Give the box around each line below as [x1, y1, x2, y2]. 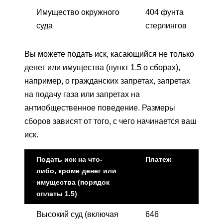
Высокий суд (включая [36, 210, 118, 219]
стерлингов [145, 21, 187, 30]
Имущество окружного [36, 7, 119, 16]
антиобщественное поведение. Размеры [24, 103, 175, 112]
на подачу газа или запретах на [24, 90, 140, 99]
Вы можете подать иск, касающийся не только [24, 49, 194, 58]
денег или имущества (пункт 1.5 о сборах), [24, 63, 180, 72]
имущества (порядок [36, 178, 110, 186]
